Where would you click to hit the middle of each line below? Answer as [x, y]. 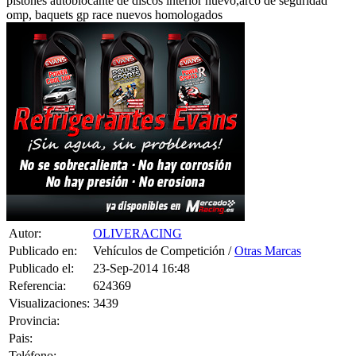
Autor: [25, 213]
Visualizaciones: [49, 283]
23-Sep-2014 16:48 [141, 248]
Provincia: [34, 300]
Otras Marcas [268, 230]
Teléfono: [33, 335]
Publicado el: [41, 248]
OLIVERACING [137, 213]
